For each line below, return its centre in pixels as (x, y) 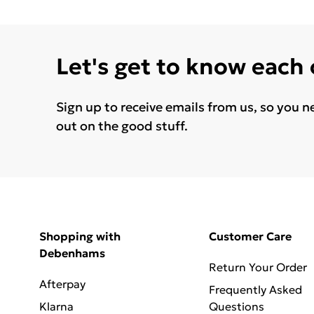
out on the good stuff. (122, 125)
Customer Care (250, 236)
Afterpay (62, 284)
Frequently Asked (255, 289)
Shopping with (80, 236)
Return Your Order (258, 267)
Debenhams (72, 253)
